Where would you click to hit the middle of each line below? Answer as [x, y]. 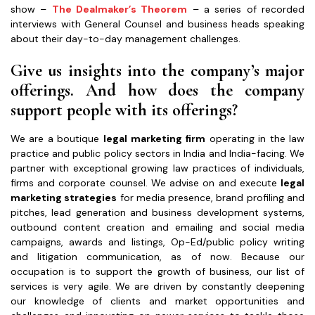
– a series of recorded [246, 9]
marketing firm [168, 138]
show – [31, 9]
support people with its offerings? [126, 110]
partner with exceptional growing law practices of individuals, [157, 168]
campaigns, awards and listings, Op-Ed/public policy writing [157, 242]
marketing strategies [64, 197]
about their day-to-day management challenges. [126, 38]
